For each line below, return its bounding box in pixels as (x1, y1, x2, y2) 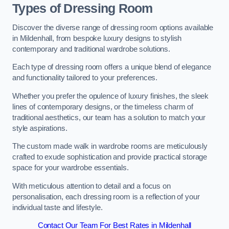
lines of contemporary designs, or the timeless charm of (12, 102, 194, 111)
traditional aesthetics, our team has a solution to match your (12, 113, 206, 122)
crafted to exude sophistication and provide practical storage (12, 153, 208, 162)
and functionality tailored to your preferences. (12, 74, 158, 82)
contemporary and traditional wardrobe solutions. (12, 44, 171, 53)
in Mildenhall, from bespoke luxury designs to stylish (12, 34, 182, 42)
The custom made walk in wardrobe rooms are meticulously (12, 142, 208, 151)
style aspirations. (12, 124, 67, 132)
